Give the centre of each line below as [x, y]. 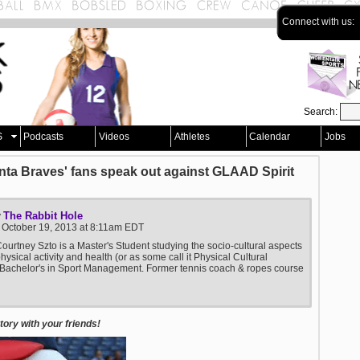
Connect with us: [319, 22]
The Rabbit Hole [43, 216]
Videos [114, 137]
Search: [322, 112]
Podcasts [44, 137]
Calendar [270, 137]
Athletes [192, 137]
